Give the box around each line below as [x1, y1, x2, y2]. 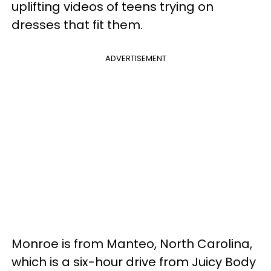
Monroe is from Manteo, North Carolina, [11, 235, 252, 252]
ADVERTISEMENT [105, 52, 166, 64]
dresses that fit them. [11, 16, 143, 33]
